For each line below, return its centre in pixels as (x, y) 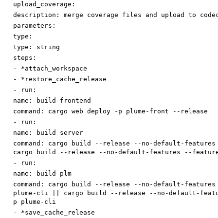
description (35, 15)
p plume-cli (35, 202)
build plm (54, 174)
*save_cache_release (58, 213)
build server (60, 133)
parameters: (35, 26)
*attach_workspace (54, 69)
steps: (25, 58)
